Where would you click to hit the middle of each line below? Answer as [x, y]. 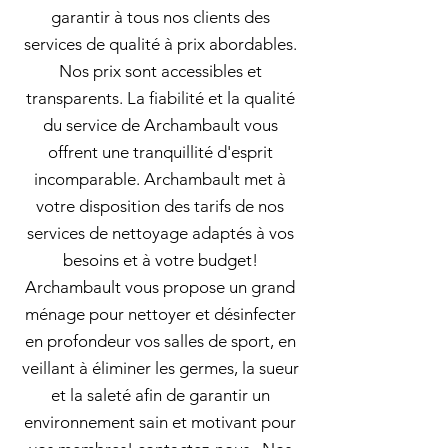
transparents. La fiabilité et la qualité [160, 98]
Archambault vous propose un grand [160, 287]
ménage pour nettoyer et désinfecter [160, 314]
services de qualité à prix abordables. [160, 44]
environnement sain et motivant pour [160, 422]
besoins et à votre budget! [160, 260]
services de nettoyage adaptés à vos [160, 233]
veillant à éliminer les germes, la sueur [160, 368]
